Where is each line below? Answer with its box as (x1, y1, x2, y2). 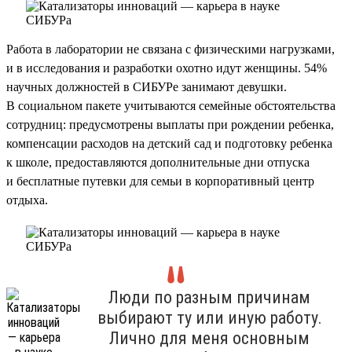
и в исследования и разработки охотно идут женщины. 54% (6, 60, 327, 75)
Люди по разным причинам (108, 287, 310, 307)
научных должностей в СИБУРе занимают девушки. (6, 79, 287, 93)
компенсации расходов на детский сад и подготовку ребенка (6, 136, 332, 150)
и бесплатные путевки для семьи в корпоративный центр (6, 174, 314, 188)
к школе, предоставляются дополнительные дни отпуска (6, 155, 310, 169)
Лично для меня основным (109, 328, 310, 348)
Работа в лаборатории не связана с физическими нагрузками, (6, 42, 335, 56)
